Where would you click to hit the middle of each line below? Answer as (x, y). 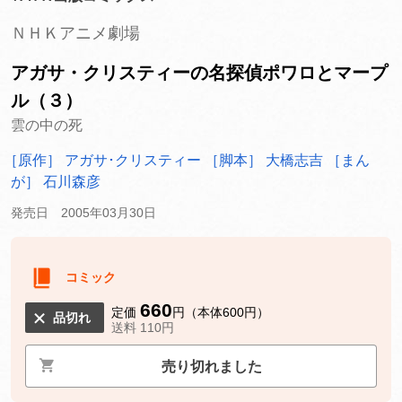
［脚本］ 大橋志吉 (266, 160)
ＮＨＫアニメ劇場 (75, 33)
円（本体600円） (221, 312)
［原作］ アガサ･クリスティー (104, 160)
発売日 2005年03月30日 (83, 212)
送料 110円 (143, 327)
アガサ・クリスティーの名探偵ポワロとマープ (199, 72)
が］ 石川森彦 (56, 181)
